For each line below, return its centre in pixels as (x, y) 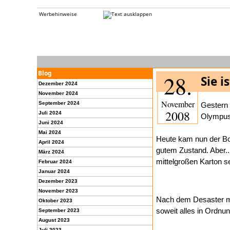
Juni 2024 (51, 122)
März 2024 (51, 152)
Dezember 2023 (58, 181)
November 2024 (58, 93)
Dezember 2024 (58, 83)
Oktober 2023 (55, 200)
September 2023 (59, 210)
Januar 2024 (54, 171)
